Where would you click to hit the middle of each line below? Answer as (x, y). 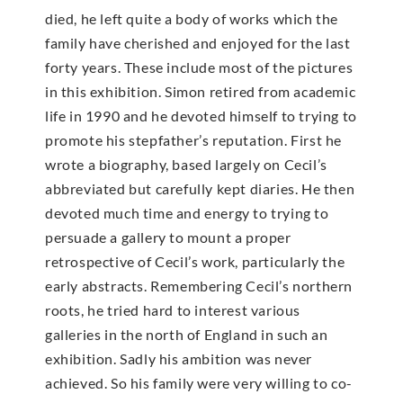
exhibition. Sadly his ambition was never (179, 358)
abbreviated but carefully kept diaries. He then (200, 188)
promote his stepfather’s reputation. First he (194, 139)
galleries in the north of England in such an (187, 334)
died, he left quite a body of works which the (192, 18)
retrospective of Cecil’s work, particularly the (195, 261)
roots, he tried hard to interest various (173, 309)
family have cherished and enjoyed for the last (198, 42)
